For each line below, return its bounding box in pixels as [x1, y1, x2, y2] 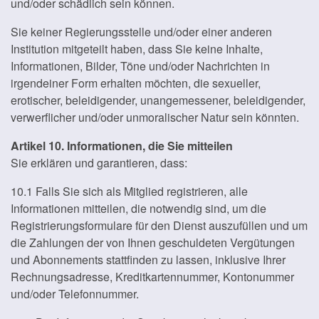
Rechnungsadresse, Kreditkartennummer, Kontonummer [11, 268, 294, 285]
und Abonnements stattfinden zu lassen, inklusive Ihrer [11, 251, 286, 268]
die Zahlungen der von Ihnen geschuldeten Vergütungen [11, 234, 295, 251]
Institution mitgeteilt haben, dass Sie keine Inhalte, [11, 41, 263, 57]
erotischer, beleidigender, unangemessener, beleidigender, [11, 92, 305, 108]
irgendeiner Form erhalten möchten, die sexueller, [11, 75, 261, 91]
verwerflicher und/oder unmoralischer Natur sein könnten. [11, 109, 299, 125]
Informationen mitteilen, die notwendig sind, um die [11, 200, 266, 216]
